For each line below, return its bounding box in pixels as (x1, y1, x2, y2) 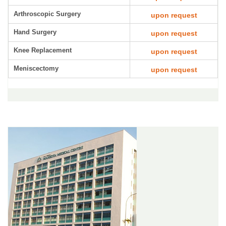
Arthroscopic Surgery (14, 10, 81, 18)
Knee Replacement (14, 46, 72, 54)
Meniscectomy (14, 65, 59, 72)
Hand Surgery (14, 28, 56, 36)
